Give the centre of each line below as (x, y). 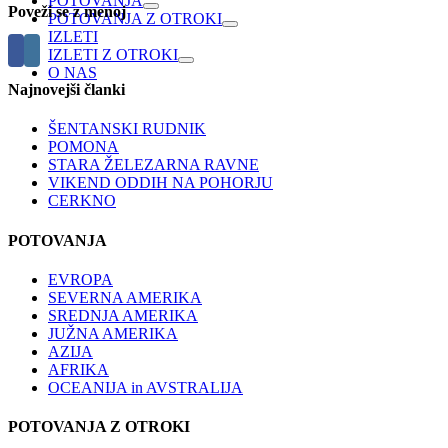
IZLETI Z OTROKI (113, 54)
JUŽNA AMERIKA (113, 333)
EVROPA (80, 279)
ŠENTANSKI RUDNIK (127, 129)
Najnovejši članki (66, 90)
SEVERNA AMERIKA (125, 297)
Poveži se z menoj (67, 11)
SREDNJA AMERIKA (123, 315)
